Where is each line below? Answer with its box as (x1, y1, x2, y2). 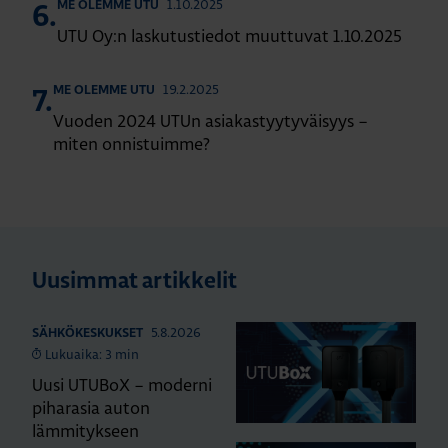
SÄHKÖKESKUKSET (32, 326, 143, 340)
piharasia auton (32, 396, 150, 418)
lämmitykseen (32, 419, 139, 441)
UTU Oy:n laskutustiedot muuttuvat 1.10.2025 (57, 24, 402, 46)
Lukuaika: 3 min (45, 345, 140, 362)
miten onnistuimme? (53, 132, 210, 154)
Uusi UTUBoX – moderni (32, 373, 212, 395)
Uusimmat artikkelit (32, 270, 237, 293)
